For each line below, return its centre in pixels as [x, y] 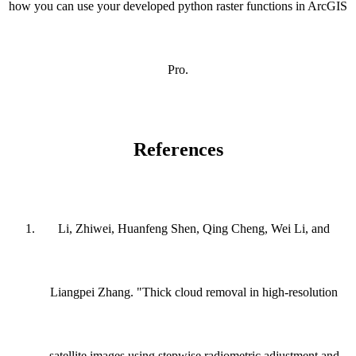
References [178, 150]
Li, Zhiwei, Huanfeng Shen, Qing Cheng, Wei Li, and [194, 229]
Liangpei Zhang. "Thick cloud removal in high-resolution [194, 292]
